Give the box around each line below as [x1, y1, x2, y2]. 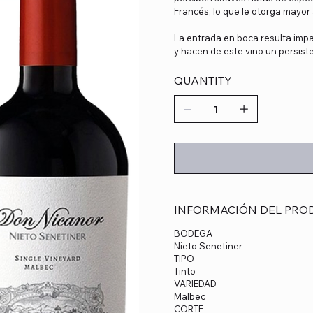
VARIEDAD [174, 277, 217, 289]
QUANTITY [174, 73, 232, 87]
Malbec [174, 290, 205, 302]
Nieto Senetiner [174, 240, 242, 252]
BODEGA [174, 227, 212, 239]
